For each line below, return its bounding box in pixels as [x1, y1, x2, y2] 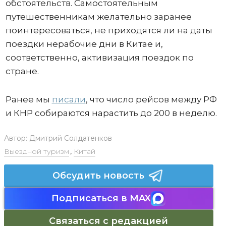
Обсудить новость [52, 169, 144, 181]
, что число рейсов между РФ [85, 94, 217, 104]
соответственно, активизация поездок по [5, 52, 194, 63]
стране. [5, 66, 39, 76]
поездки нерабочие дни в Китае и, [5, 38, 163, 49]
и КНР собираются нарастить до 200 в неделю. [5, 107, 217, 118]
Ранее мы [5, 94, 52, 104]
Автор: [4, 133, 29, 143]
